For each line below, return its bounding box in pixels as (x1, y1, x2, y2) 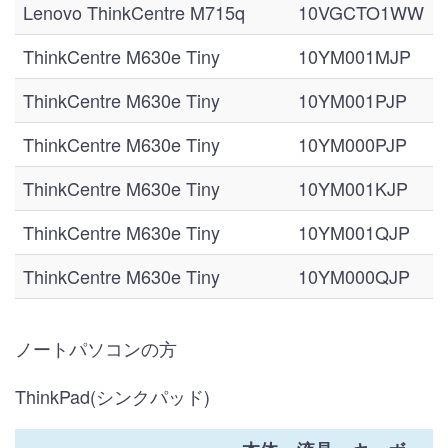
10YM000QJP (298, 263, 410, 289)
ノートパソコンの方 (15, 335, 177, 361)
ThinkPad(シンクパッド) (15, 383, 210, 409)
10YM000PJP (298, 131, 407, 157)
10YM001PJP (298, 87, 407, 113)
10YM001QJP (298, 219, 410, 245)
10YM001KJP (298, 175, 408, 201)
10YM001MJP (298, 43, 411, 69)
